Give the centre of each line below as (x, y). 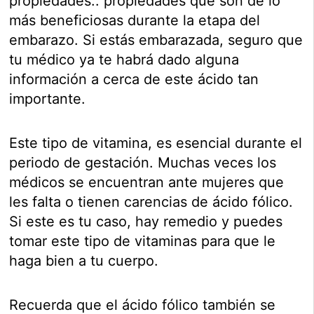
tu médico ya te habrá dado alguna (124, 60)
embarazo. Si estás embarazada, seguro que (156, 40)
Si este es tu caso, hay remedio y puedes (146, 222)
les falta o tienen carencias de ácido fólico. (151, 202)
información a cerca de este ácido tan (134, 80)
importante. (48, 99)
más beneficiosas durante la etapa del (135, 21)
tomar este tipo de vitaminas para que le (143, 241)
